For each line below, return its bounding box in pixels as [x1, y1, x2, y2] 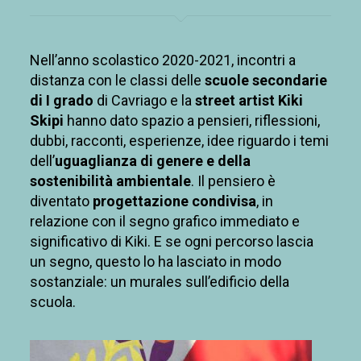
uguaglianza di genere [54, 152, 203, 170]
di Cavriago [93, 92, 167, 110]
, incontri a [230, 52, 296, 69]
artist [238, 92, 275, 110]
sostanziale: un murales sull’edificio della [29, 273, 289, 291]
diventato [29, 193, 93, 210]
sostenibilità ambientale [29, 172, 191, 190]
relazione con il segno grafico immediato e [29, 213, 300, 230]
